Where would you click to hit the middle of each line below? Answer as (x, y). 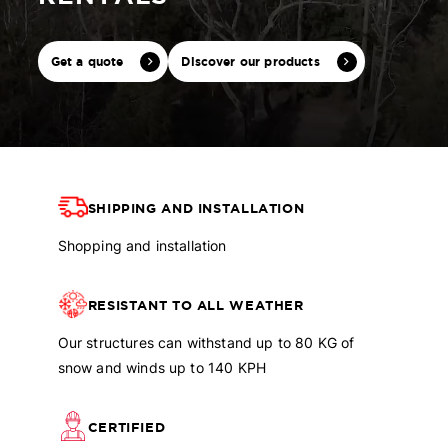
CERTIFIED (126, 427)
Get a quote (87, 61)
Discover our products (250, 61)
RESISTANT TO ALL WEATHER (195, 305)
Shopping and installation (142, 246)
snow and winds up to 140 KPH (162, 368)
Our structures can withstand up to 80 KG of (206, 343)
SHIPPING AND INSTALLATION (196, 208)
